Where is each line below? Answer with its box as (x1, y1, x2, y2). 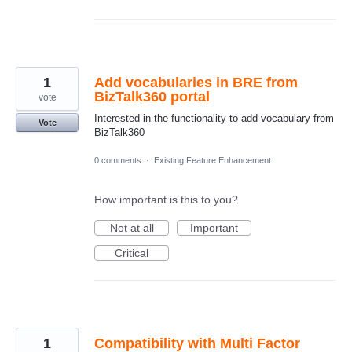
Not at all (109, 221, 154, 234)
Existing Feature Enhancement (154, 155, 271, 165)
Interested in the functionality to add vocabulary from (94, 112, 334, 125)
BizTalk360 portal (94, 89, 210, 105)
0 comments (94, 155, 141, 165)
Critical (115, 246, 148, 259)
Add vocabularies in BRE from (94, 75, 298, 91)
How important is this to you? (94, 192, 238, 206)
